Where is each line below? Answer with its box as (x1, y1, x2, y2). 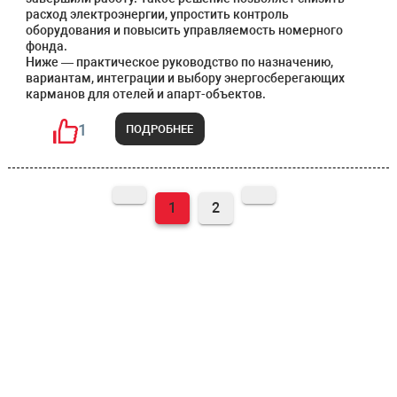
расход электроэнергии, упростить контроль (25, 7, 289, 21)
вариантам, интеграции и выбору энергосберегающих (25, 71, 345, 85)
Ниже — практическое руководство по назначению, (25, 55, 333, 69)
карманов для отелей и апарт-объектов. (25, 87, 266, 101)
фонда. (25, 39, 67, 53)
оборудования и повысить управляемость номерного (25, 23, 343, 37)
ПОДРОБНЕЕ (126, 121, 194, 136)
